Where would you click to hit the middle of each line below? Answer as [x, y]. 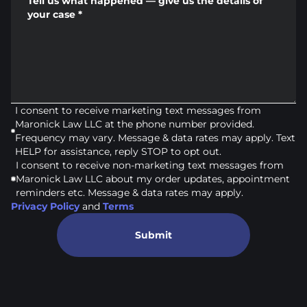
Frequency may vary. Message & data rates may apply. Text [155, 138]
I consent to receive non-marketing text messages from [150, 165]
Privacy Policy [45, 206]
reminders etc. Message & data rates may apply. [130, 193]
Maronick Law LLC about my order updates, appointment [153, 179]
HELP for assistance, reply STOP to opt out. [118, 151]
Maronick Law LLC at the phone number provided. [134, 124]
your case [51, 14]
